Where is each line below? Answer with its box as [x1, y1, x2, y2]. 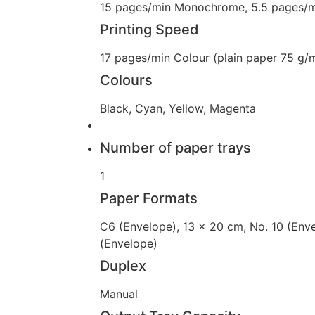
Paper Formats [100, 189, 198, 207]
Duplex [100, 257, 146, 274]
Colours [100, 71, 153, 89]
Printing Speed [100, 20, 199, 38]
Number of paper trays [100, 139, 251, 156]
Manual [100, 286, 138, 301]
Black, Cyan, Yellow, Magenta [100, 101, 256, 115]
